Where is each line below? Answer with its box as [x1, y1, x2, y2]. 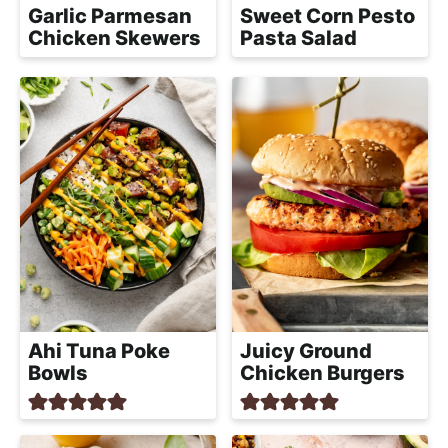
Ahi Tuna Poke [28, 338, 170, 363]
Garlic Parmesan [28, 4, 192, 28]
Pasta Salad [240, 26, 357, 50]
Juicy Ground [240, 338, 372, 363]
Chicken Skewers [28, 26, 201, 50]
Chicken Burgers [240, 360, 405, 385]
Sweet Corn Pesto [240, 4, 415, 28]
